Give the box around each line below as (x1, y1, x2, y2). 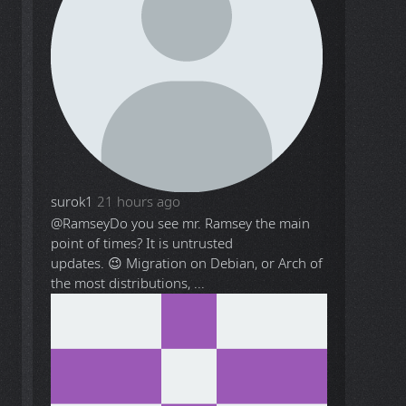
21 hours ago (97, 191, 181, 212)
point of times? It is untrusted (51, 233, 234, 254)
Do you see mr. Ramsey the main (110, 213, 311, 234)
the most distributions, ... (51, 273, 206, 294)
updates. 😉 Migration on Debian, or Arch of (51, 253, 324, 274)
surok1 (51, 191, 94, 212)
